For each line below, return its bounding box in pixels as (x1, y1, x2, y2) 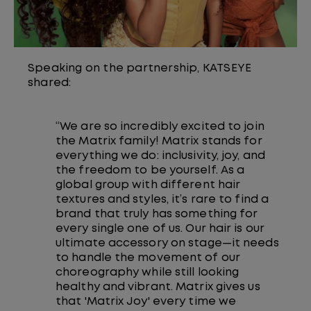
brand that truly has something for (56, 209, 258, 220)
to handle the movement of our (56, 253, 240, 264)
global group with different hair (56, 180, 241, 191)
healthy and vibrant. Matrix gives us (56, 282, 260, 293)
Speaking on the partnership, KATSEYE (28, 63, 252, 74)
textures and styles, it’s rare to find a (56, 194, 269, 205)
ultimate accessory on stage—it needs (56, 238, 279, 249)
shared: (28, 78, 72, 89)
